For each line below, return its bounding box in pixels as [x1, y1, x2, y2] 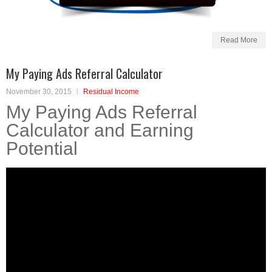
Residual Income [83, 87, 139, 96]
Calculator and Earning [6, 120, 194, 140]
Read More [220, 36, 257, 44]
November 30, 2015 [6, 87, 72, 96]
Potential [6, 138, 78, 158]
